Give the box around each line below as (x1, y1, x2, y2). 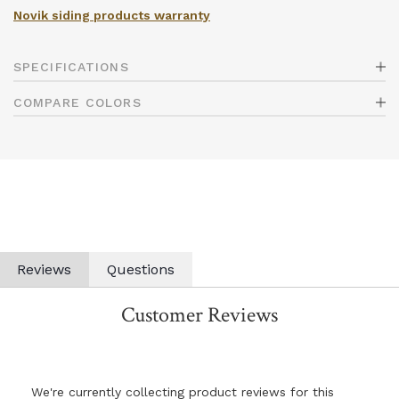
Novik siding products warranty (13, 8, 210, 23)
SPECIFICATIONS (13, 60, 129, 75)
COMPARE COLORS (13, 94, 142, 110)
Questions (107, 261, 175, 279)
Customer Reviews (121, 301, 278, 330)
